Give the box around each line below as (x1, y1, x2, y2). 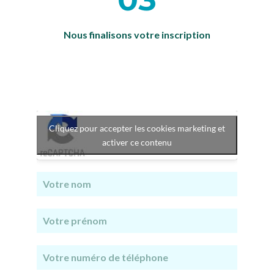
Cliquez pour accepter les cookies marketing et (48, 122, 225, 133)
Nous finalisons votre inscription (63, 28, 210, 40)
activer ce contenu (102, 136, 172, 147)
